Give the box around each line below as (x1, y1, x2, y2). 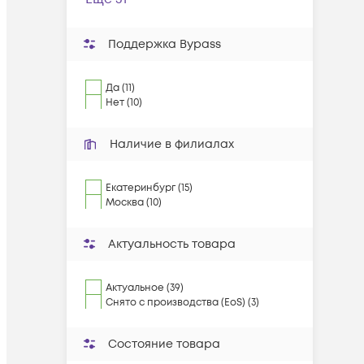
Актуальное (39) (106, 281, 184, 295)
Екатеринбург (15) (106, 181, 193, 195)
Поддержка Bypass (108, 37, 221, 52)
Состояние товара (108, 336, 220, 352)
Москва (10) (106, 196, 162, 210)
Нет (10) (106, 96, 142, 110)
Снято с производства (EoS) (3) (106, 296, 259, 310)
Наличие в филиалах (110, 136, 234, 152)
